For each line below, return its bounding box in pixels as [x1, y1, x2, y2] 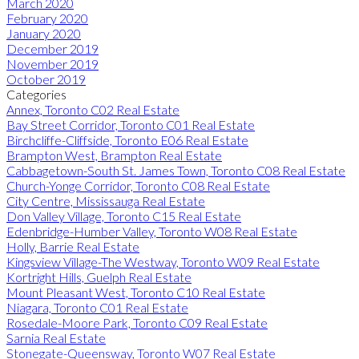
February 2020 [6, 10, 88, 26]
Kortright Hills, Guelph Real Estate [6, 268, 192, 284]
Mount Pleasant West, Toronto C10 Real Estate [6, 284, 265, 300]
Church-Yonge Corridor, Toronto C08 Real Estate [6, 177, 270, 193]
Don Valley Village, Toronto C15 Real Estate [6, 208, 241, 224]
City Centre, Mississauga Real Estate [6, 192, 205, 208]
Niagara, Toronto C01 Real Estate [6, 299, 188, 315]
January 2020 [6, 25, 81, 41]
